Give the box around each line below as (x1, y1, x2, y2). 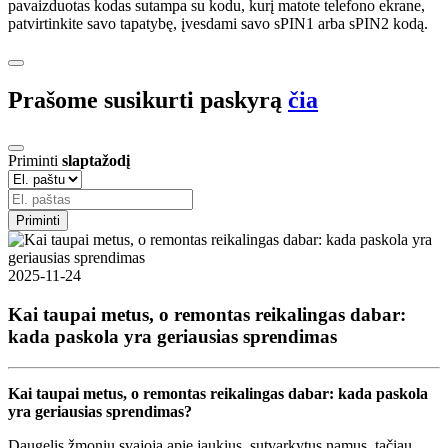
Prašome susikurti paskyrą (8, 87, 288, 114)
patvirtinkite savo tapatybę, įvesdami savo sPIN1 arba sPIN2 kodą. (8, 15, 428, 33)
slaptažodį (62, 152, 130, 170)
